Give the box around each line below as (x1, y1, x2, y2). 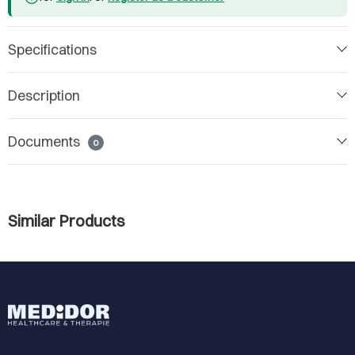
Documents (8, 132, 83, 151)
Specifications (8, 40, 97, 59)
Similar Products (8, 210, 125, 231)
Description (8, 86, 80, 105)
